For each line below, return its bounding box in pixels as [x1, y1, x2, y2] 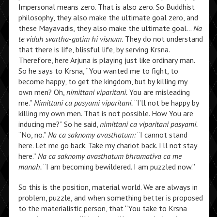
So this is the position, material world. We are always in [18, 182, 198, 192]
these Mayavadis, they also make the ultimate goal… [18, 23, 193, 33]
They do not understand [123, 34, 203, 44]
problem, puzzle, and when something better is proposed [18, 193, 203, 202]
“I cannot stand [135, 130, 187, 139]
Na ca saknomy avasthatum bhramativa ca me [37, 151, 182, 161]
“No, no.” [18, 130, 48, 139]
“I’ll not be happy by [132, 98, 199, 108]
